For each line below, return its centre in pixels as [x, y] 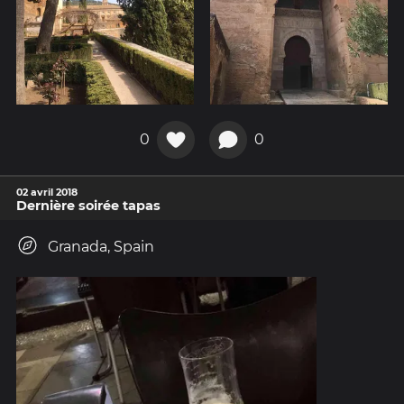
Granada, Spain [101, 246]
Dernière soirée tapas [88, 205]
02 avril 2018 [47, 192]
